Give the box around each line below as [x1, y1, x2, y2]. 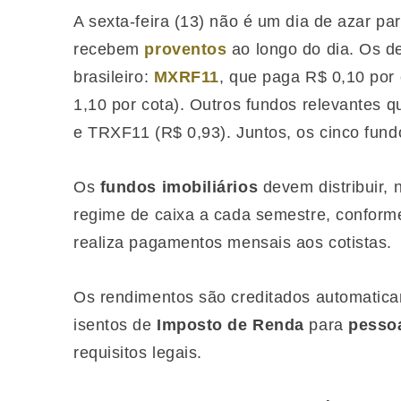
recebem [73, 40, 145, 58]
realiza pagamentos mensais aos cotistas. [73, 234, 392, 252]
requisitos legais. [73, 344, 202, 362]
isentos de [73, 316, 158, 334]
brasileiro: [73, 68, 154, 86]
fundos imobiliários [99, 178, 259, 196]
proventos [144, 40, 227, 58]
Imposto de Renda [157, 316, 304, 334]
